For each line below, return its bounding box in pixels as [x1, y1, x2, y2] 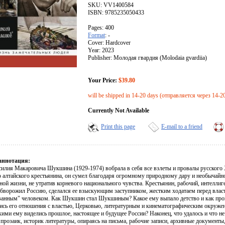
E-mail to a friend [161, 123, 202, 131]
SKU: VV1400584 [88, 2, 134, 9]
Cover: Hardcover [88, 39, 131, 47]
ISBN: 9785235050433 [88, 9, 144, 17]
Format [88, 32, 105, 39]
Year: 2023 [88, 47, 114, 54]
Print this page [101, 123, 135, 131]
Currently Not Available [88, 107, 149, 115]
